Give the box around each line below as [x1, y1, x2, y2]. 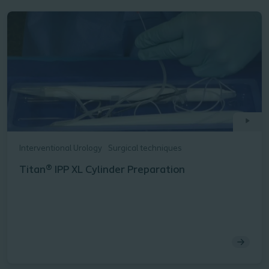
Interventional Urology [19, 144, 102, 154]
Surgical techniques [108, 144, 182, 154]
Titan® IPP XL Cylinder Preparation [19, 165, 185, 177]
